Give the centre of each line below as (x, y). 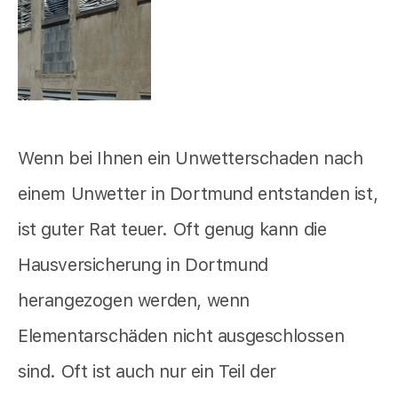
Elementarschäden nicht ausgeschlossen (181, 336)
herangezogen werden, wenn (134, 301)
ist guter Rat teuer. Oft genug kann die (172, 230)
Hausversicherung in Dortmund (143, 265)
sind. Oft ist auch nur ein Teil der (147, 372)
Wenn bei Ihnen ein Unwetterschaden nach (191, 159)
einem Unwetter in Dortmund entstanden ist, (198, 194)
